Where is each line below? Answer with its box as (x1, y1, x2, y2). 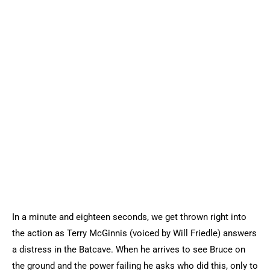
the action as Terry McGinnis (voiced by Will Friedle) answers (12, 228, 257, 239)
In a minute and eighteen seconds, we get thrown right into (12, 212, 246, 222)
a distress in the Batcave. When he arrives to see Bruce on (12, 244, 245, 255)
